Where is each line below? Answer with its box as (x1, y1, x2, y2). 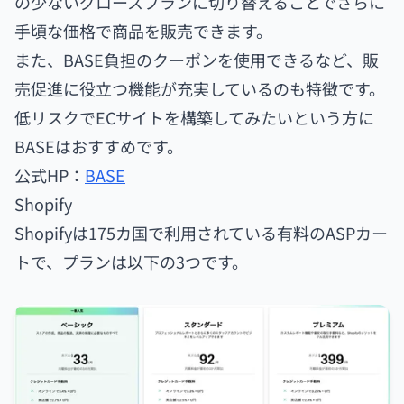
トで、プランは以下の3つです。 (14, 250, 248, 274)
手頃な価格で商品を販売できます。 (14, 19, 272, 43)
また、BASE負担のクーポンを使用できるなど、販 (14, 48, 379, 72)
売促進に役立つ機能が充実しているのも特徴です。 (14, 77, 385, 101)
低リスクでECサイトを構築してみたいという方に (14, 106, 374, 130)
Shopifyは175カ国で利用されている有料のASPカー (14, 221, 388, 245)
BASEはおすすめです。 (14, 134, 183, 159)
